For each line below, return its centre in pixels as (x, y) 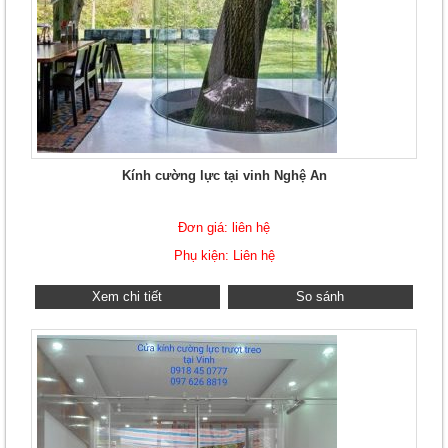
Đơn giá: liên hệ (224, 227)
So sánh (320, 296)
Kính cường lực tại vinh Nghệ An (224, 175)
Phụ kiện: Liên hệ (224, 255)
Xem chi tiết (127, 296)
